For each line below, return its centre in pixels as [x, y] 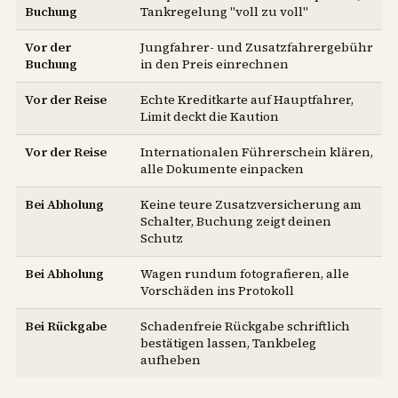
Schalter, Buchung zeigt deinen [236, 222]
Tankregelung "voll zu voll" [224, 12]
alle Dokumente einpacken [222, 169]
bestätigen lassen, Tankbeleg [228, 343]
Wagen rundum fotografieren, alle [245, 274]
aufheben [171, 360]
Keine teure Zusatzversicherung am [251, 205]
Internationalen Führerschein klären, [257, 152]
